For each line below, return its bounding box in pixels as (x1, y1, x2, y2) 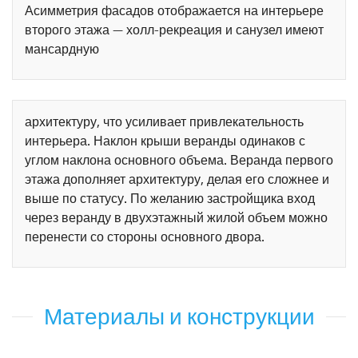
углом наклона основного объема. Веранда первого (25, 153, 333, 169)
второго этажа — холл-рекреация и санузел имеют (25, 22, 324, 38)
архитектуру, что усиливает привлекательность (25, 114, 304, 130)
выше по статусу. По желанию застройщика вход (25, 191, 315, 207)
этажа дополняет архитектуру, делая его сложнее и (25, 172, 329, 188)
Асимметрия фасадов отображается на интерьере (25, 3, 324, 19)
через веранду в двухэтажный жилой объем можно (25, 210, 328, 226)
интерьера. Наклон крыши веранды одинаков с (25, 133, 305, 149)
